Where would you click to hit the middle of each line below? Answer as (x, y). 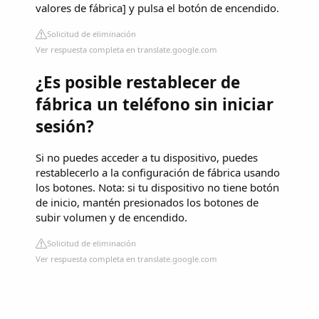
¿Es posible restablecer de (138, 82)
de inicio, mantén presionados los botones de (147, 203)
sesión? (65, 126)
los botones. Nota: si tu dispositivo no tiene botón (157, 188)
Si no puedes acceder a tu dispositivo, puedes (147, 158)
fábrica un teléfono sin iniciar (155, 104)
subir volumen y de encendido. (111, 218)
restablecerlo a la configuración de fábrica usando (158, 173)
